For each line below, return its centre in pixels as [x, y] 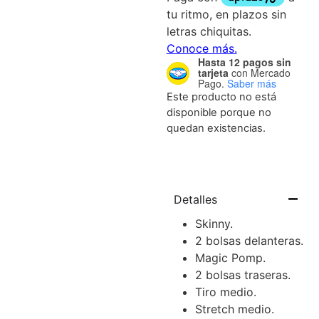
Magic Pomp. [230, 257]
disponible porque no [219, 113]
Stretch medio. [234, 309]
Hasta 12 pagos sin [244, 62]
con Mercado [259, 73]
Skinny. [214, 223]
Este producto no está [221, 97]
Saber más [251, 84]
